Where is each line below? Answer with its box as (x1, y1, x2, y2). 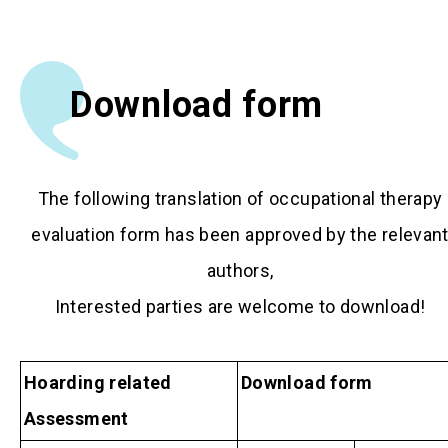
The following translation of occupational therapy (37, 187, 443, 209)
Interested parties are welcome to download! (54, 295, 426, 317)
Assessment (24, 407, 129, 429)
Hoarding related (24, 371, 172, 393)
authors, (206, 259, 274, 281)
